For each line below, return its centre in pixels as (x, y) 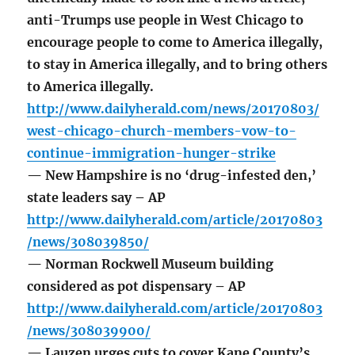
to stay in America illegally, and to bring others (177, 65)
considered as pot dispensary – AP (137, 286)
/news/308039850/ (88, 242)
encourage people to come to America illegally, (175, 42)
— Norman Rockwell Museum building (151, 264)
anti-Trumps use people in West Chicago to (166, 20)
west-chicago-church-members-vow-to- (162, 131)
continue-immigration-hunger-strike (152, 153)
